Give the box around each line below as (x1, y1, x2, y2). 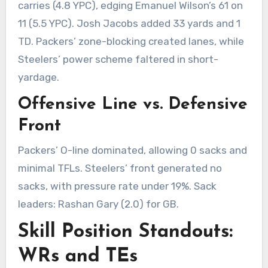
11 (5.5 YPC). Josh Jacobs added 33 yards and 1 (17, 17, 240, 30)
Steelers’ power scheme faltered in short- (17, 53, 218, 66)
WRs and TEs (17, 247, 138, 267)
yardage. (17, 71, 59, 84)
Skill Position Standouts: (17, 223, 233, 242)
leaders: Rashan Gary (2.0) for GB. (17, 197, 179, 210)
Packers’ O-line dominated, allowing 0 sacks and (17, 144, 247, 156)
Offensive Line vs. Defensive (17, 96, 248, 114)
